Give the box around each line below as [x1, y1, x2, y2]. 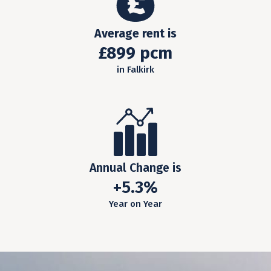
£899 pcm [99, 43, 172, 64]
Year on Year [109, 198, 162, 210]
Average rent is [94, 27, 177, 41]
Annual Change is [90, 161, 181, 175]
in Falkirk [117, 64, 154, 76]
